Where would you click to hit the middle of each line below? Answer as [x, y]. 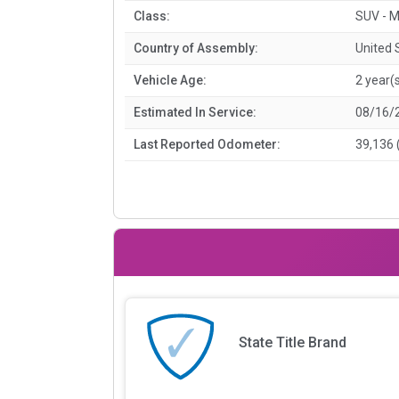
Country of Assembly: [196, 48]
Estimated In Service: [195, 112]
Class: [152, 16]
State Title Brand [292, 343]
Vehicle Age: [170, 80]
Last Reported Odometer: [207, 144]
